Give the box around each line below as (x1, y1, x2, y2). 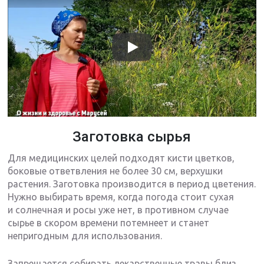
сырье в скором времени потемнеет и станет (8, 217, 210, 229)
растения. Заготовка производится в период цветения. (8, 179, 256, 190)
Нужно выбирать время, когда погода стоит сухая (8, 192, 235, 203)
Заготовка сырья (72, 128, 192, 146)
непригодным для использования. (8, 230, 163, 242)
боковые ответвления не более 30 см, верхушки (8, 166, 223, 177)
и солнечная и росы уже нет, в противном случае (8, 204, 229, 216)
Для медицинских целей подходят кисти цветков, (8, 153, 235, 164)
